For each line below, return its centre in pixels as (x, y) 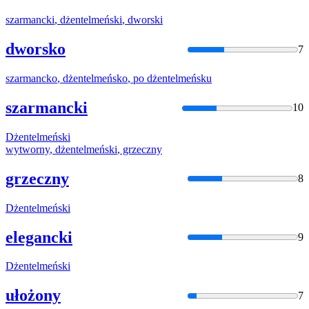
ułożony (33, 296)
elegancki (39, 237)
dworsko (36, 49)
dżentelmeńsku (179, 79)
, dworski (142, 20)
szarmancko (31, 79)
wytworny (28, 149)
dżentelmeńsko (95, 79)
